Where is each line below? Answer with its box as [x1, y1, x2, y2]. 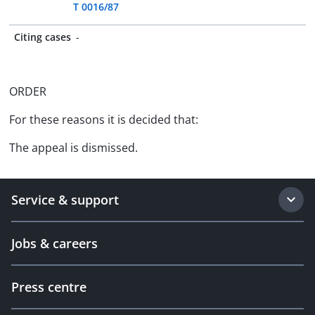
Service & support [11, 191, 119, 208]
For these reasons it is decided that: [9, 112, 198, 127]
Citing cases [14, 30, 71, 44]
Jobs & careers [11, 235, 98, 252]
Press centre [11, 278, 86, 295]
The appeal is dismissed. [9, 140, 138, 155]
